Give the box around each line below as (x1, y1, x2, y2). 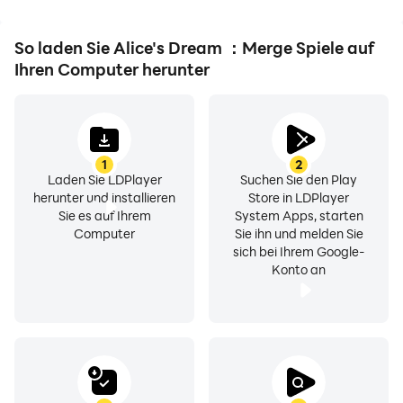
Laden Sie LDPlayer (47, 171, 162, 188)
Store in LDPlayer (248, 189, 349, 206)
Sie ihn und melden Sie (234, 225, 363, 242)
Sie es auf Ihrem (58, 207, 151, 224)
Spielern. (273, 6, 324, 23)
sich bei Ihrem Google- (232, 243, 365, 260)
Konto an (272, 261, 326, 278)
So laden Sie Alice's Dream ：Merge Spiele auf (14, 37, 374, 58)
